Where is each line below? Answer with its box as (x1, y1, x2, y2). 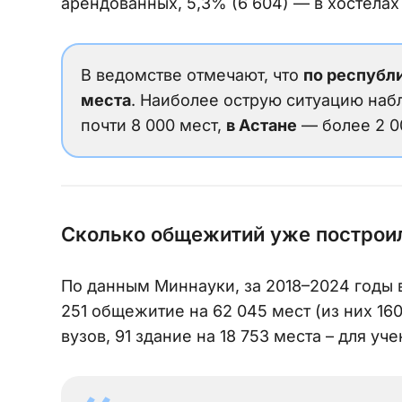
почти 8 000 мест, (81, 115, 226, 135)
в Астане (226, 115, 297, 135)
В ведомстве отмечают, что (81, 65, 303, 84)
